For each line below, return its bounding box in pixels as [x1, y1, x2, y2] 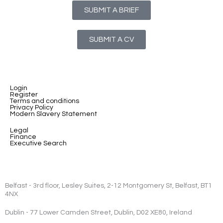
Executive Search [10, 140, 67, 147]
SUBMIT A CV [89, 36, 134, 44]
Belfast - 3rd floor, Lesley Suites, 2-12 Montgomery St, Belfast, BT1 [5, 182, 212, 190]
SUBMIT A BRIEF [84, 6, 139, 14]
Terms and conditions [10, 98, 79, 105]
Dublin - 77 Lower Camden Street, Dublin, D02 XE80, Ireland [5, 209, 192, 217]
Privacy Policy [10, 104, 53, 111]
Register [10, 91, 38, 99]
